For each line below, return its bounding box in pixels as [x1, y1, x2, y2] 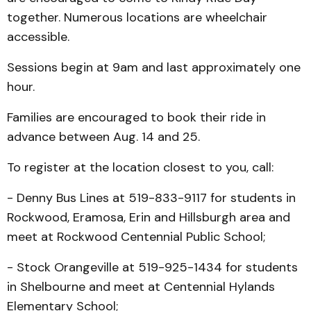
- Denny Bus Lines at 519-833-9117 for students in [7, 190, 296, 206]
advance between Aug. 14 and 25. [7, 128, 200, 145]
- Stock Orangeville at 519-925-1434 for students [7, 259, 298, 276]
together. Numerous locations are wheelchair [7, 9, 267, 26]
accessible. [7, 28, 69, 45]
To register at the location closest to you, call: [7, 159, 274, 176]
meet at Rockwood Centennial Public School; [7, 228, 265, 245]
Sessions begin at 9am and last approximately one [7, 59, 301, 76]
